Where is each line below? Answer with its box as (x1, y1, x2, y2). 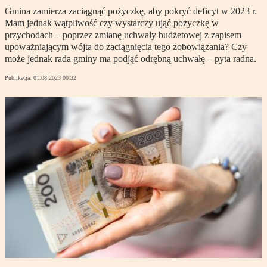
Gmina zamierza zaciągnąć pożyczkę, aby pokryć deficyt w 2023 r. (5, 6, 257, 17)
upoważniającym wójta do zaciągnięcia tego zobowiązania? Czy (5, 42, 247, 52)
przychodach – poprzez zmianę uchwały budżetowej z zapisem (5, 30, 241, 41)
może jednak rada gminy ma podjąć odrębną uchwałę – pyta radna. (5, 54, 256, 64)
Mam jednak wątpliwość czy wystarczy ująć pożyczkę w (5, 18, 219, 29)
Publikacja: (5, 74, 33, 82)
